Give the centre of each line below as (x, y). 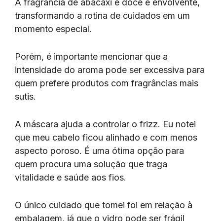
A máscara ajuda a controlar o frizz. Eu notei (105, 124)
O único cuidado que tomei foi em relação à (104, 205)
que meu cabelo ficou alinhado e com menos (106, 137)
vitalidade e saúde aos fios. (72, 177)
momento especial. (55, 29)
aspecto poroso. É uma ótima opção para (99, 150)
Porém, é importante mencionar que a (91, 56)
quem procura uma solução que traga (91, 164)
